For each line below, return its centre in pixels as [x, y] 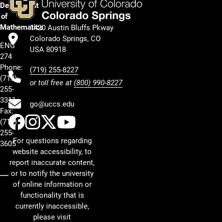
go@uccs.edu [52, 104]
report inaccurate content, [52, 163]
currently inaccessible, [52, 206]
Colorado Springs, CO [65, 39]
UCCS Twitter [106, 122]
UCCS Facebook [84, 122]
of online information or [52, 185]
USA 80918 [48, 50]
